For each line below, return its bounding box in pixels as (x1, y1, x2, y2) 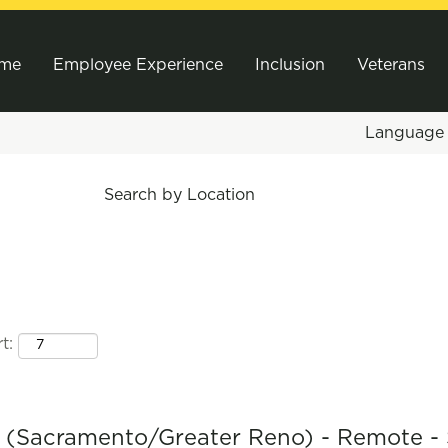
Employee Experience (53, 56, 223, 73)
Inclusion (255, 56, 325, 73)
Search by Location (104, 186, 255, 203)
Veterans (357, 56, 425, 73)
